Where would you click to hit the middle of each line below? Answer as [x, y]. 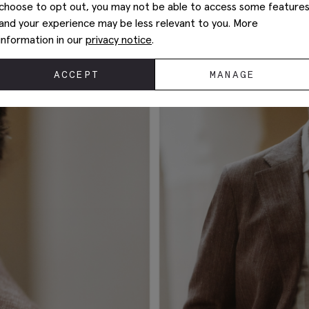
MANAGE [232, 74]
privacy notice [119, 39]
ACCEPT [77, 74]
